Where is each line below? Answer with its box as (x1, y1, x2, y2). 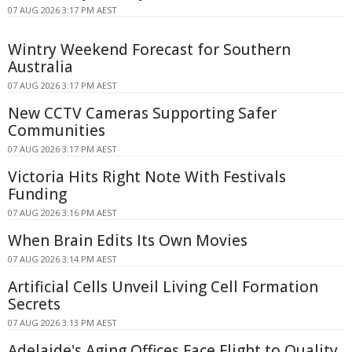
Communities (8, 119, 105, 141)
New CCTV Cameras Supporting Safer (8, 102, 277, 123)
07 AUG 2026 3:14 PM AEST (8, 252, 117, 265)
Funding (8, 183, 67, 204)
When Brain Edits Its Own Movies (8, 229, 247, 251)
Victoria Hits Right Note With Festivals (8, 166, 286, 187)
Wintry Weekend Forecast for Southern (8, 38, 291, 60)
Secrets (8, 293, 60, 314)
